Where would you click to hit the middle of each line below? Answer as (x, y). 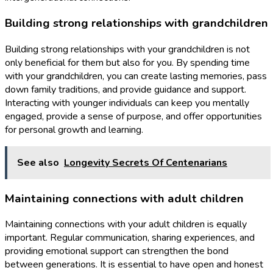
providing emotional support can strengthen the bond (117, 251)
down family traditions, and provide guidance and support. (126, 90)
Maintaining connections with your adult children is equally (126, 225)
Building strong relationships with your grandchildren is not (127, 49)
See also (38, 163)
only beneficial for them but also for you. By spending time (127, 63)
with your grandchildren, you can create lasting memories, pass (136, 76)
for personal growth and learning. (74, 130)
